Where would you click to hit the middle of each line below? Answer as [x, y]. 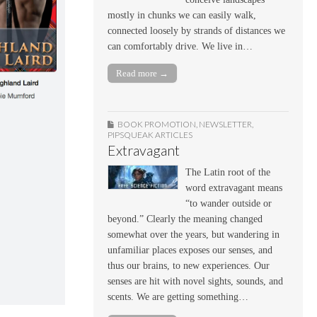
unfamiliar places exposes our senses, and [190, 250]
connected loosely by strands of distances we [196, 30]
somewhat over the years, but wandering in [194, 235]
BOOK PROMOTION [157, 125]
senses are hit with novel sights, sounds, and [195, 282]
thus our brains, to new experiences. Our [189, 266]
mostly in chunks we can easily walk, [182, 15]
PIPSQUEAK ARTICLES [150, 135]
